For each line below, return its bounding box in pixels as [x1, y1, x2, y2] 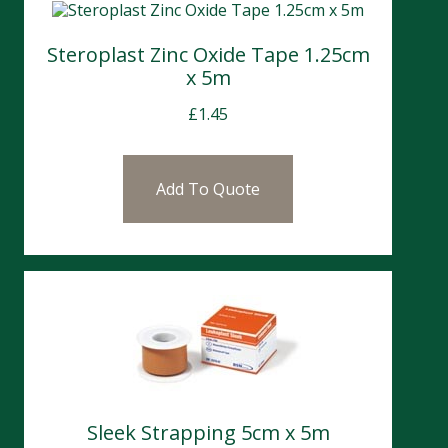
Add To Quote [156, 177, 260, 200]
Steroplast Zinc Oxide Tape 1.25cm [46, 40, 370, 68]
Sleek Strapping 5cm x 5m [86, 418, 330, 446]
